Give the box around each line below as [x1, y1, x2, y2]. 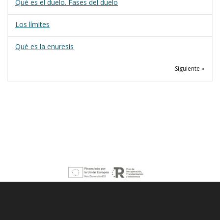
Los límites [15, 20, 50, 29]
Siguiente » [175, 64, 204, 73]
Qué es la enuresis [15, 42, 74, 52]
